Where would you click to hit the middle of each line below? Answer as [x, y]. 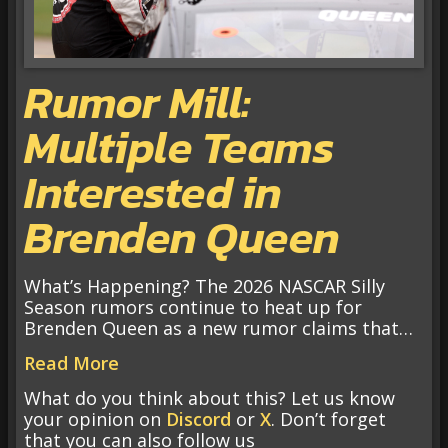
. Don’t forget [328, 419]
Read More [71, 363]
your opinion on [95, 419]
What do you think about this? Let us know [209, 398]
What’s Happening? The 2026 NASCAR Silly [204, 285]
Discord [198, 419]
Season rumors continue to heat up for [193, 306]
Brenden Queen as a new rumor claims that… [218, 327]
